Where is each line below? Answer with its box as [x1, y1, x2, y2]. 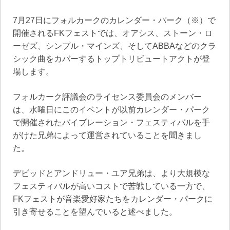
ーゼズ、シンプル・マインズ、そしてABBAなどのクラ [13, 41, 216, 50]
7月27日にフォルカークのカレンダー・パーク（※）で [13, 15, 216, 25]
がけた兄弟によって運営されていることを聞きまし [13, 130, 202, 140]
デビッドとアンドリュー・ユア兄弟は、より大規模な [13, 168, 210, 178]
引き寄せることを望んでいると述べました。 [13, 207, 177, 216]
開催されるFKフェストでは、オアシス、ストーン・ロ [13, 28, 213, 37]
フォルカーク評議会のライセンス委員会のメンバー [13, 92, 202, 101]
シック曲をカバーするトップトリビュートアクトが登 [13, 54, 210, 63]
